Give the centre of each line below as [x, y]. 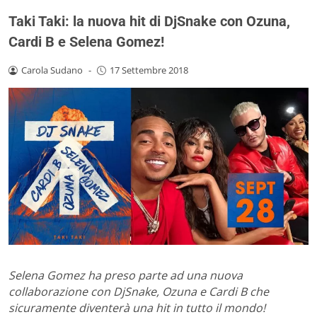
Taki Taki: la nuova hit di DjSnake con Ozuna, [149, 21]
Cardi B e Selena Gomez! [86, 41]
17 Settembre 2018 [149, 70]
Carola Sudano [52, 70]
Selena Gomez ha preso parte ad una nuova [126, 276]
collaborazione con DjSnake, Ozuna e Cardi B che [139, 292]
